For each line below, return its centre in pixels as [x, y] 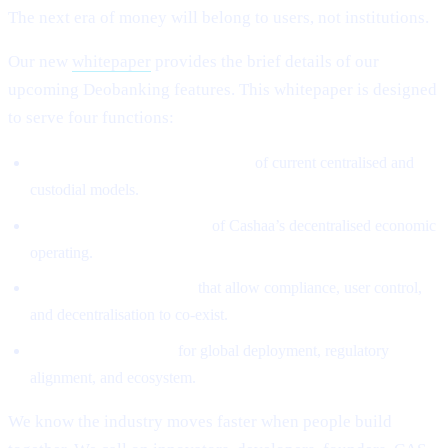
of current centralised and [333, 162]
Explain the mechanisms [112, 288]
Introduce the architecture [119, 225]
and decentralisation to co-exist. [129, 315]
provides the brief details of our [265, 62]
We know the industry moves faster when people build [200, 421]
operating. [62, 252]
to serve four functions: [91, 118]
